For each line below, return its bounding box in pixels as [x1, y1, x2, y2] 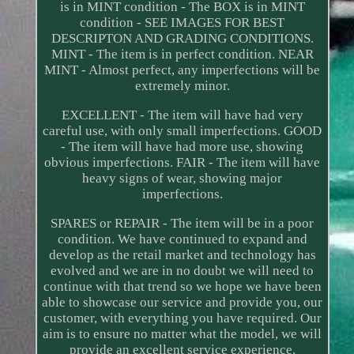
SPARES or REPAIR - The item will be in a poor [51, 216, 314, 232]
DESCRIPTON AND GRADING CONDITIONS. [51, 31, 314, 47]
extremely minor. [134, 78, 230, 94]
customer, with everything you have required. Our [43, 311, 322, 326]
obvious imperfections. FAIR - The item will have [44, 155, 321, 171]
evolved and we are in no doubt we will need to [51, 263, 314, 279]
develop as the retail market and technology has [48, 247, 316, 263]
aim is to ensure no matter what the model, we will [43, 326, 322, 342]
